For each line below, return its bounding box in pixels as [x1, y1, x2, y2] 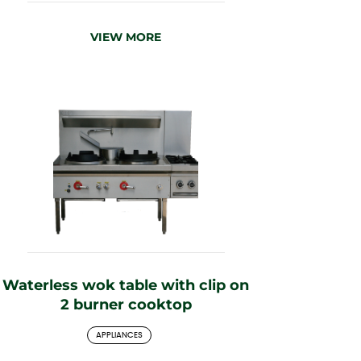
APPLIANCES [96, 330, 143, 339]
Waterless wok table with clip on [2, 276, 249, 294]
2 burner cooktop [60, 295, 192, 313]
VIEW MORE [90, 29, 161, 44]
